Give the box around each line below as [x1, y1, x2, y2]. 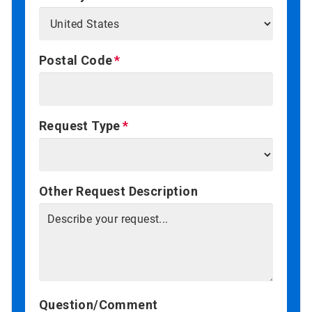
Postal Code [39, 53, 113, 68]
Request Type [39, 118, 120, 134]
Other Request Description [39, 184, 198, 199]
